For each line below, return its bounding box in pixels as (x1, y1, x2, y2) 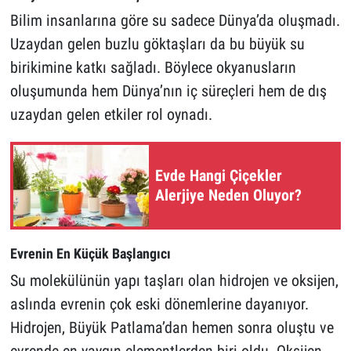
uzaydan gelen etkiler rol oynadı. (9, 105, 212, 125)
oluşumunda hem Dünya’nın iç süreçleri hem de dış (9, 81, 327, 101)
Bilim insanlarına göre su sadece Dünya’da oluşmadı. (9, 11, 340, 31)
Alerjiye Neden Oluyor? (155, 186, 302, 205)
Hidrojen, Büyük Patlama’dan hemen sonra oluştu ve (9, 317, 334, 337)
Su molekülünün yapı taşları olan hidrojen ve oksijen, (9, 270, 338, 290)
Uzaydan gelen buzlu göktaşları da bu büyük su (9, 34, 305, 54)
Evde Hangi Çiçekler (155, 166, 282, 186)
